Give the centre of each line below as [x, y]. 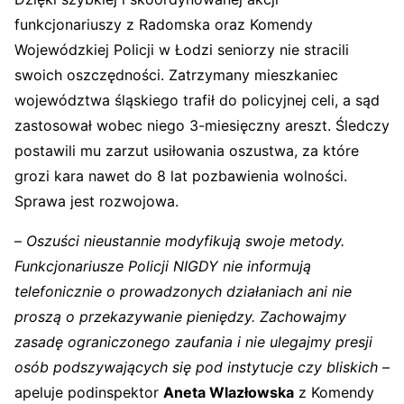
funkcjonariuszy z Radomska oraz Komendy [164, 24]
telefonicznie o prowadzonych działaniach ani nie [183, 291]
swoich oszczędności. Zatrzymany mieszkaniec [176, 74]
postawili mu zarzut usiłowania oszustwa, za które [187, 150]
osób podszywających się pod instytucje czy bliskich [196, 367]
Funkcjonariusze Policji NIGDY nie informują [163, 266]
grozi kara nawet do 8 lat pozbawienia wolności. [181, 175]
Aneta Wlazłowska [229, 392]
